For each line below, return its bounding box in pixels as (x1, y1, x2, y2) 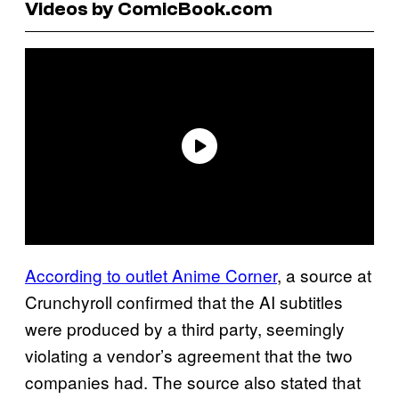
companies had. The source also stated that (25, 369, 361, 394)
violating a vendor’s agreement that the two (25, 342, 353, 367)
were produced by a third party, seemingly (25, 315, 345, 340)
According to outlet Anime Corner (25, 262, 277, 287)
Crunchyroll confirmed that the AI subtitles (25, 289, 343, 313)
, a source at (277, 262, 371, 287)
